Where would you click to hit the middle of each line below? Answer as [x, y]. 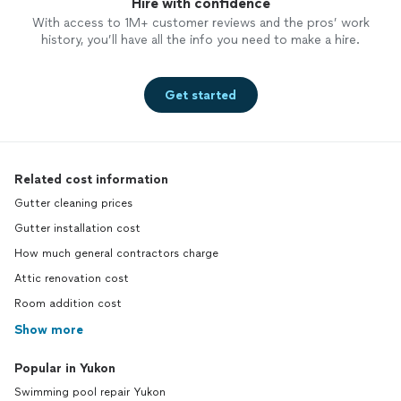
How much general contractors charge [116, 254]
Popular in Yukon [65, 369]
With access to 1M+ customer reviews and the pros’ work [200, 23]
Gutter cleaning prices [73, 204]
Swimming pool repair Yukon [90, 392]
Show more [49, 330]
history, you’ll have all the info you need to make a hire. [200, 40]
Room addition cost [68, 304]
